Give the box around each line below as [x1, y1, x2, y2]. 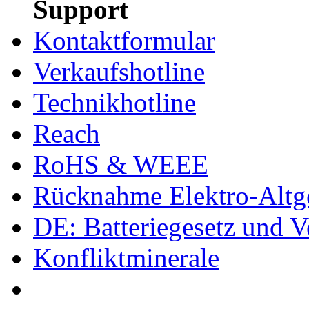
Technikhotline [33, 87, 196, 117]
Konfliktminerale [33, 242, 219, 272]
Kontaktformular [33, 25, 215, 55]
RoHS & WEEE [33, 149, 208, 179]
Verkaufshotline [33, 56, 205, 86]
